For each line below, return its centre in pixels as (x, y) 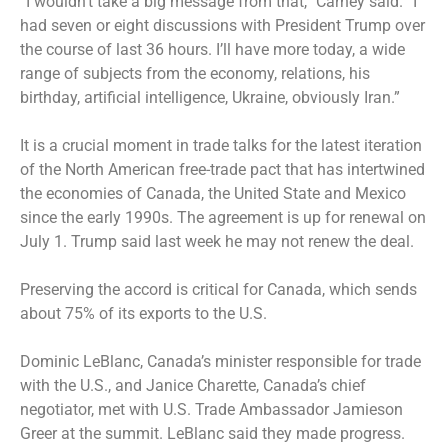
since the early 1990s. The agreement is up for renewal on (223, 217)
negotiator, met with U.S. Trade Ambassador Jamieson (211, 409)
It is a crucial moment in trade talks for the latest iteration (221, 145)
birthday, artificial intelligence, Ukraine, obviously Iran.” (210, 97)
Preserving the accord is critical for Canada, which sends (218, 289)
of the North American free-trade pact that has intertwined (222, 169)
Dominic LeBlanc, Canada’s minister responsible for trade (220, 361)
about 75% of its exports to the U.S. (143, 313)
